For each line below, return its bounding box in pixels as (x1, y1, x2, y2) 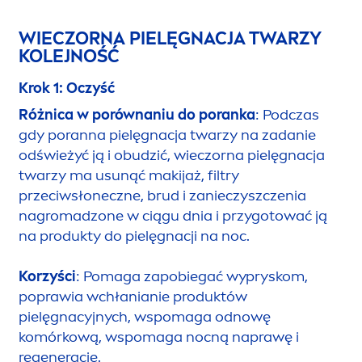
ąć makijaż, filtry (129, 166, 239, 185)
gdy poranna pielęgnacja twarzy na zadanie (19, 126, 316, 145)
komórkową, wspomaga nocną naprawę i (19, 328, 299, 347)
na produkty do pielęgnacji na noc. (19, 227, 250, 246)
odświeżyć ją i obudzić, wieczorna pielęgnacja (19, 146, 325, 165)
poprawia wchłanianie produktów (19, 288, 247, 306)
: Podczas (255, 106, 319, 124)
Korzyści (19, 267, 76, 286)
